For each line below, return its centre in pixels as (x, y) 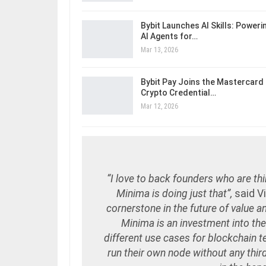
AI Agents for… (169, 37)
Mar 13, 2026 (159, 50)
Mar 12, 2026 (159, 107)
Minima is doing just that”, (176, 193)
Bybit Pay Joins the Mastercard (202, 82)
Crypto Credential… (178, 93)
